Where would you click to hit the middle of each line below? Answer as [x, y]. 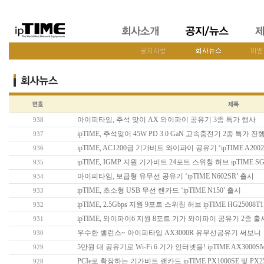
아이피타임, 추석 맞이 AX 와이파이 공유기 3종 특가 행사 [166, 120]
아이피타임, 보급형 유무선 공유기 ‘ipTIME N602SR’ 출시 [165, 176]
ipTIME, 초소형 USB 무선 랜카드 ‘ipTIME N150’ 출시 [159, 190]
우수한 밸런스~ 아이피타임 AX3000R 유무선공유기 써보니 [169, 233]
